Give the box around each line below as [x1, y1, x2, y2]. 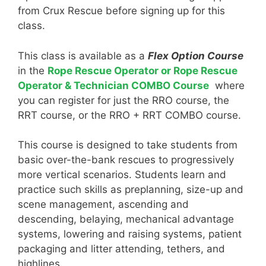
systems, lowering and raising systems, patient [18, 228, 242, 240]
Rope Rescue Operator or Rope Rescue [47, 64, 237, 77]
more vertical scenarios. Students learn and [18, 169, 226, 181]
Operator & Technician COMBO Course [18, 79, 209, 91]
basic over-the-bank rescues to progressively [18, 154, 234, 166]
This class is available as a [18, 49, 148, 62]
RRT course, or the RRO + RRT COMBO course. [18, 109, 241, 121]
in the [18, 64, 47, 77]
